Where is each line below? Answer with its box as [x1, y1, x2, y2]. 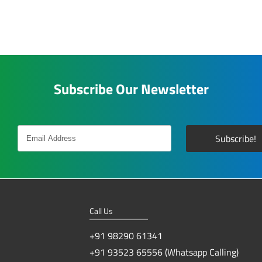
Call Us [89, 204, 113, 217]
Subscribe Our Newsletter [53, 78, 209, 99]
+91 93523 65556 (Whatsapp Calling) [89, 244, 239, 259]
